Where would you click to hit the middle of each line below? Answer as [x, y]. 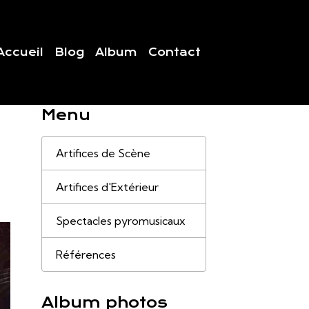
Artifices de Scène [103, 153]
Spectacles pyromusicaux [120, 221]
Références [86, 255]
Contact [174, 52]
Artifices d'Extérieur [107, 187]
